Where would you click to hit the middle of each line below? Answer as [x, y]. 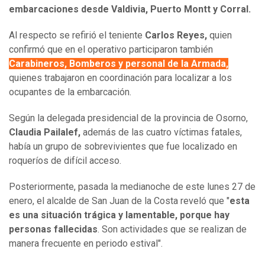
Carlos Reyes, [176, 35]
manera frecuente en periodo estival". [87, 244]
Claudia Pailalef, [45, 132]
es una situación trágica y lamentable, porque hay [119, 215]
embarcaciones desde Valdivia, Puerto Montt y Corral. [130, 9]
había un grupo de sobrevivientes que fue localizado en [123, 147]
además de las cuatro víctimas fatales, [161, 132]
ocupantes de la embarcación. [70, 92]
